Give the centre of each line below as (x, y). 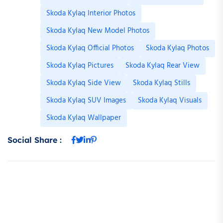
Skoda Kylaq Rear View (163, 66)
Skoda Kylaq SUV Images (86, 101)
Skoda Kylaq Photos (177, 49)
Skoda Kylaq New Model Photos (98, 31)
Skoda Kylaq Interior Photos (91, 14)
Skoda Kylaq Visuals (170, 101)
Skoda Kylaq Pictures (80, 66)
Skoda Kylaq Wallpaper (84, 118)
